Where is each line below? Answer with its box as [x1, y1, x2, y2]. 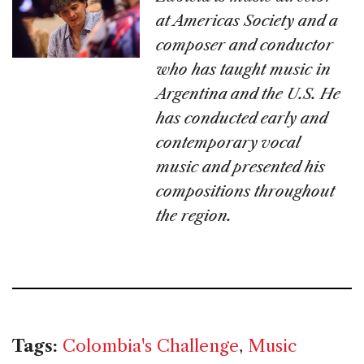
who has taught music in [156, 59, 331, 79]
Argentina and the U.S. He [156, 84, 341, 103]
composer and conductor [156, 35, 334, 54]
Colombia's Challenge [63, 335, 239, 356]
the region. [156, 206, 232, 225]
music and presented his [156, 157, 326, 176]
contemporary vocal [156, 132, 301, 152]
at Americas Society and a [156, 11, 338, 30]
